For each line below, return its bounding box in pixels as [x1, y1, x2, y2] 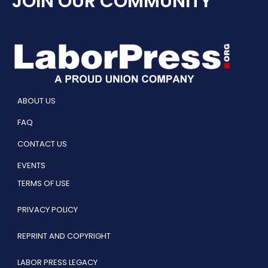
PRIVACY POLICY [17, 203, 78, 215]
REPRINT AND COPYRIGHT [17, 230, 111, 242]
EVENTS [17, 159, 45, 171]
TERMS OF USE [17, 177, 70, 189]
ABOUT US [17, 95, 56, 106]
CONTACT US [17, 138, 67, 150]
